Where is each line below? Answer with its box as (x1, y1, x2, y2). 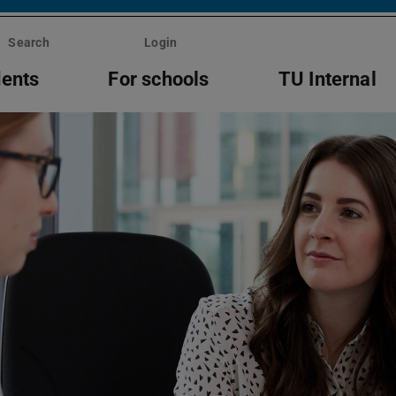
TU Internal (278, 67, 377, 90)
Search (8, 35, 50, 50)
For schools (108, 67, 209, 90)
